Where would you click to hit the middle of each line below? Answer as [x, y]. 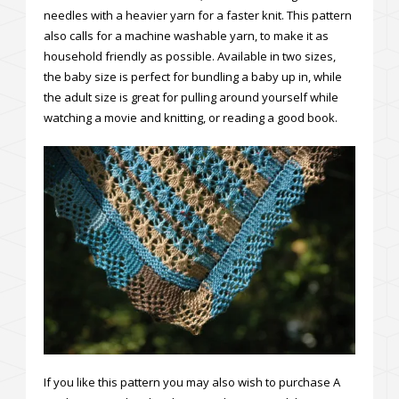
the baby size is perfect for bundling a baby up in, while [193, 77]
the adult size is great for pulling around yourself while [191, 98]
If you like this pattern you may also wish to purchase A [192, 382]
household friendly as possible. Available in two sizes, [190, 57]
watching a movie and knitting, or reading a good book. [191, 118]
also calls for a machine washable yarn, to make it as [186, 36]
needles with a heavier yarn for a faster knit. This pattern [198, 16]
